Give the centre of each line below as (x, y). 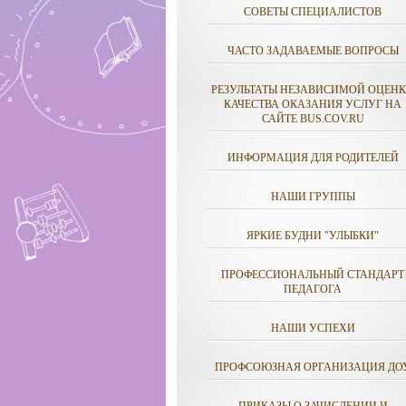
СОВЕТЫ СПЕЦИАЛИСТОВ (313, 12)
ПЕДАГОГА (313, 289)
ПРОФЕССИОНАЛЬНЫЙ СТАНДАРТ (313, 275)
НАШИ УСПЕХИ (313, 328)
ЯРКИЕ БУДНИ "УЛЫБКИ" (313, 236)
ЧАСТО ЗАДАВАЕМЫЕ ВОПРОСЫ (313, 51)
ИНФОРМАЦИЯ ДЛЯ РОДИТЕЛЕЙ (313, 158)
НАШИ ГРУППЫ (313, 197)
